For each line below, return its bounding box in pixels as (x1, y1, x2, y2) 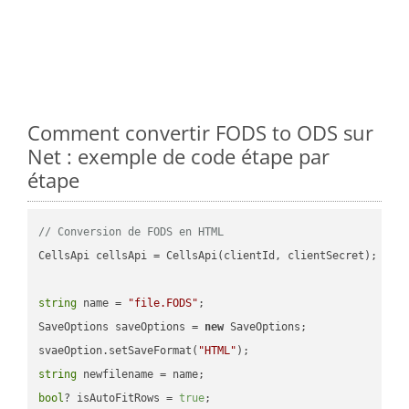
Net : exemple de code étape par (27, 142, 330, 170)
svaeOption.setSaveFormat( (38, 343, 199, 357)
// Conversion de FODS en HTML (38, 225, 225, 238)
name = (77, 296, 129, 309)
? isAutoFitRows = (64, 391, 180, 404)
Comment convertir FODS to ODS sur (27, 118, 373, 146)
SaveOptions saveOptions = (38, 320, 205, 333)
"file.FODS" (128, 296, 199, 309)
